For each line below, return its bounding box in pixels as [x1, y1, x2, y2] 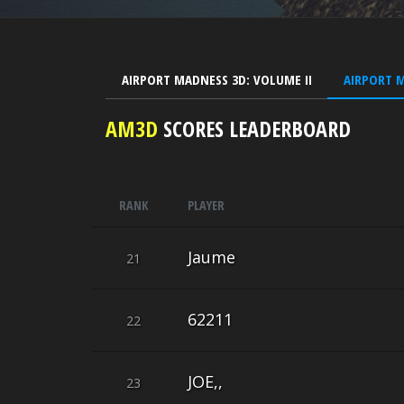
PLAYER [188, 197, 225, 215]
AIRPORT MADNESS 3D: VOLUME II [121, 70, 312, 89]
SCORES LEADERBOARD [158, 114, 351, 144]
